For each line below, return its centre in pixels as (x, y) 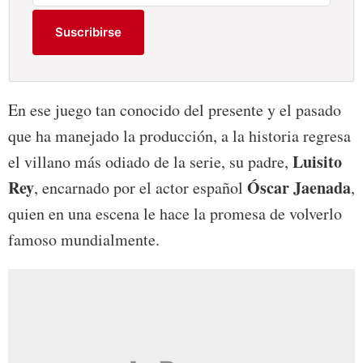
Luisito (317, 162)
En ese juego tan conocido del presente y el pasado (175, 110)
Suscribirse (89, 32)
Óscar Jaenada (299, 188)
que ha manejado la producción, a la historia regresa (179, 136)
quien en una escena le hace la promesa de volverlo (175, 214)
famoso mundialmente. (84, 240)
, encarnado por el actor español (141, 188)
